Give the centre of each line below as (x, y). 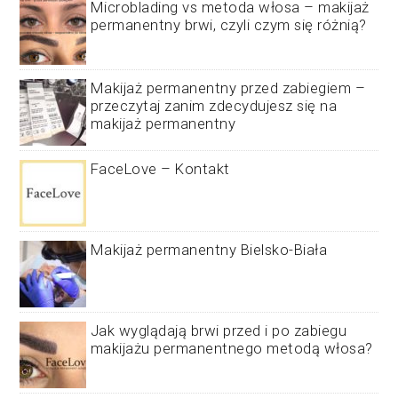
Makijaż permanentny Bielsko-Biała (209, 249)
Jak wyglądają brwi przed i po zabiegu (219, 330)
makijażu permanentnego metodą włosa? (231, 348)
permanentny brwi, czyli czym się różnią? (229, 24)
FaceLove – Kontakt (160, 168)
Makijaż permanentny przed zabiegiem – (228, 88)
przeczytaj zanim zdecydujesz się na (214, 105)
